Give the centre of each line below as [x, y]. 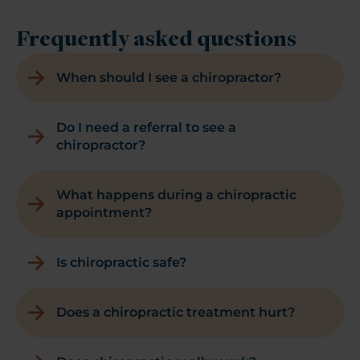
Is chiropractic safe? [121, 262]
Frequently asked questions [156, 40]
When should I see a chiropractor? [169, 77]
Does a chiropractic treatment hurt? [176, 312]
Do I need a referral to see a [146, 127]
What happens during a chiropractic [176, 194]
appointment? [104, 212]
